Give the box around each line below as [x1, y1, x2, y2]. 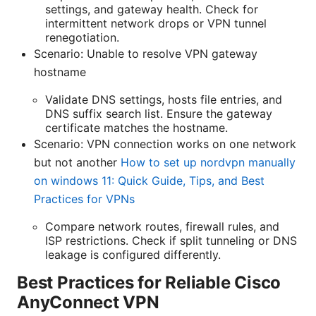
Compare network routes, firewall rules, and [45, 219, 279, 234]
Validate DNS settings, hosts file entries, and [45, 92, 282, 107]
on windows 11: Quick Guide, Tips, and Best [34, 174, 265, 188]
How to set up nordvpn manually [121, 155, 296, 170]
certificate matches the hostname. [45, 121, 228, 135]
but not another [34, 155, 121, 170]
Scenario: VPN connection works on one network [34, 137, 296, 152]
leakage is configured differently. [45, 248, 221, 262]
